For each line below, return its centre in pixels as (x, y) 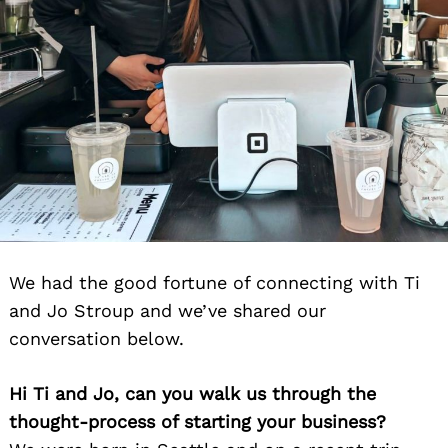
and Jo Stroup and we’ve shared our (167, 310)
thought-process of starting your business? (197, 421)
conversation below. (96, 338)
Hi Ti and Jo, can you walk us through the (192, 393)
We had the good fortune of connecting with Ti (214, 282)
